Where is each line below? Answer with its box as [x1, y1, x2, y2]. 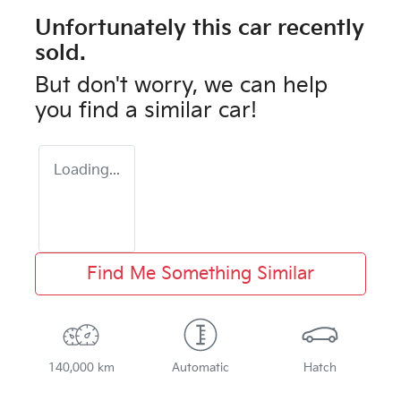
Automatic [171, 360, 229, 375]
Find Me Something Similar [87, 262, 314, 285]
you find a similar [35, 97, 218, 124]
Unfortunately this [35, 14, 238, 41]
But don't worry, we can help [35, 72, 328, 98]
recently [271, 14, 364, 41]
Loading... [54, 161, 120, 179]
